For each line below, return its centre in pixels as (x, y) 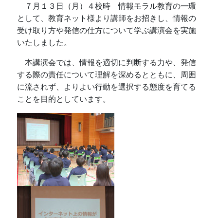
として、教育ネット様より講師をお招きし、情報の (107, 18)
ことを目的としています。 (64, 99)
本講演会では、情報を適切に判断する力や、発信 (107, 63)
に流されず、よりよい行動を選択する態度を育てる (107, 87)
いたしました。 (44, 43)
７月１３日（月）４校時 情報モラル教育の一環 (107, 6)
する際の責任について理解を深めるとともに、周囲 (107, 75)
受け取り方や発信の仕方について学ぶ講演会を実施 (107, 31)
